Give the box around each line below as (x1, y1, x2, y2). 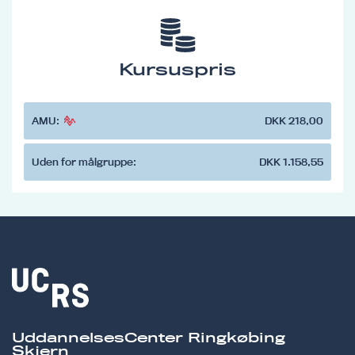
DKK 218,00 (265, 113, 323, 127)
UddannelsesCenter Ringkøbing (12, 330, 285, 345)
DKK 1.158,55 (259, 155, 323, 168)
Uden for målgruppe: (32, 155, 136, 168)
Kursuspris (119, 59, 236, 79)
